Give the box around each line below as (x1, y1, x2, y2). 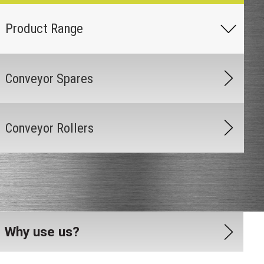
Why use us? (5, 224, 80, 240)
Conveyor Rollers (5, 120, 94, 136)
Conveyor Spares (5, 70, 93, 87)
